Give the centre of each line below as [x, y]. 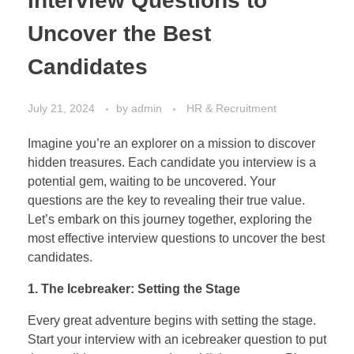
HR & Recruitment [232, 108]
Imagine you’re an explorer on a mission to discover [171, 143]
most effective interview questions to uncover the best [176, 238]
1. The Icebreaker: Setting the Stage [134, 288]
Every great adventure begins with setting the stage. [172, 320]
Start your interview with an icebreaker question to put [177, 339]
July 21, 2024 [61, 108]
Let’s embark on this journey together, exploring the [170, 219]
